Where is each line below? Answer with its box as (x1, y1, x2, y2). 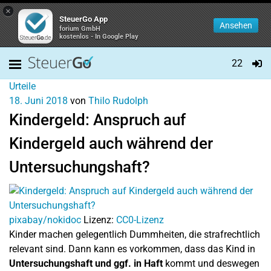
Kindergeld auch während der (9, 134, 213, 152)
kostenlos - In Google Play (59, 33, 139, 41)
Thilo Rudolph (88, 95, 148, 106)
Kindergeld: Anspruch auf (9, 111, 186, 129)
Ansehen (220, 21, 252, 30)
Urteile (9, 80, 36, 92)
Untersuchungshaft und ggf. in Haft (9, 258, 163, 269)
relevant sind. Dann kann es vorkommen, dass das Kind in (9, 243, 255, 255)
